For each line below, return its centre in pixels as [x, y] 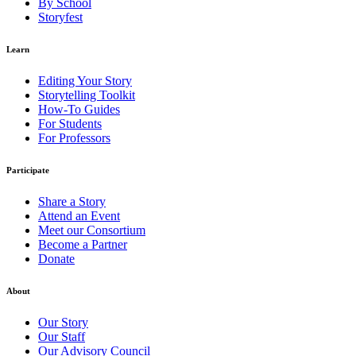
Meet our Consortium [92, 230]
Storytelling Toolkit [87, 95]
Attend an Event [79, 215]
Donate [56, 258]
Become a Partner [83, 244]
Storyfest [60, 17]
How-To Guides [79, 109]
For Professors [74, 137]
